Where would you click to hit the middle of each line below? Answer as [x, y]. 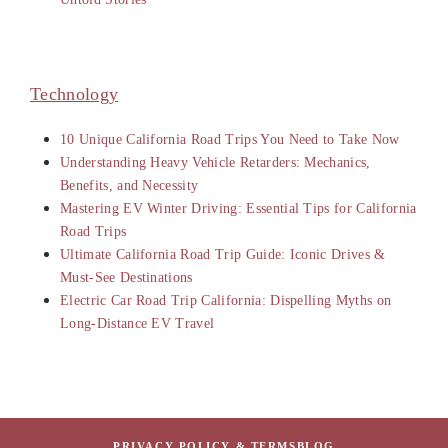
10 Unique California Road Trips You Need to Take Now [230, 140]
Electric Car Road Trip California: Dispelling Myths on [226, 301]
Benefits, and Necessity [129, 186]
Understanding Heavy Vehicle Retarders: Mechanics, [215, 163]
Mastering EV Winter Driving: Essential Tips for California [238, 209]
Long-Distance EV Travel [137, 324]
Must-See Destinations [126, 278]
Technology [74, 94]
